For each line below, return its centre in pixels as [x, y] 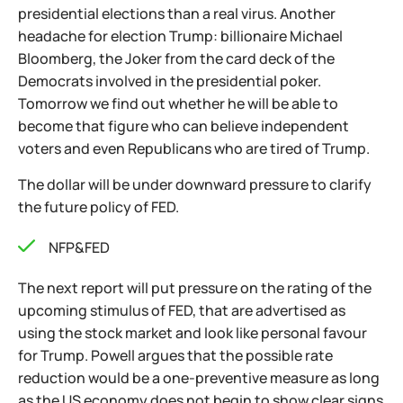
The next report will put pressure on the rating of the [195, 288]
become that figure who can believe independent [184, 126]
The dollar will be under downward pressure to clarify [195, 184]
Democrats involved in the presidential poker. [170, 81]
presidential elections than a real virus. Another [177, 13]
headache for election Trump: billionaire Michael [180, 36]
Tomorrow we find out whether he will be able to [178, 103]
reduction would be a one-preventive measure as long [199, 378]
